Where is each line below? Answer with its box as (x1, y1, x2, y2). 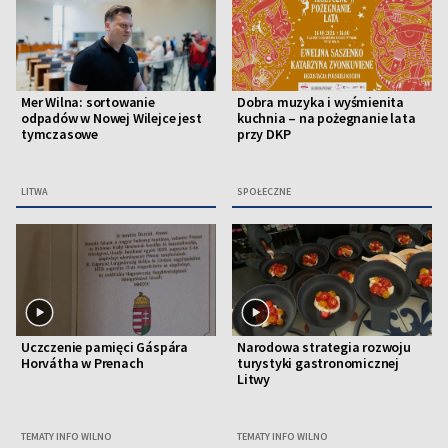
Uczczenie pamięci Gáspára (21, 338, 188, 357)
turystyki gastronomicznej (237, 354, 400, 373)
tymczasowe (21, 125, 98, 144)
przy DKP (237, 125, 291, 144)
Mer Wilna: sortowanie (21, 93, 155, 112)
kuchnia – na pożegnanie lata (237, 109, 416, 128)
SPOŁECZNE (237, 185, 291, 199)
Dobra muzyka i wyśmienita (237, 93, 404, 112)
